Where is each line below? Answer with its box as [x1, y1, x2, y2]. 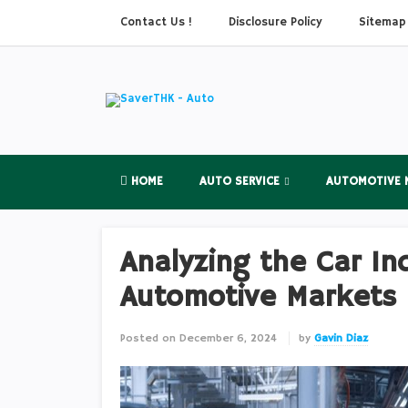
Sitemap [359, 15, 406, 30]
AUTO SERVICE [199, 174, 280, 189]
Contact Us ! [120, 15, 192, 30]
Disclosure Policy [229, 15, 322, 30]
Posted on [120, 331, 176, 345]
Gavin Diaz [314, 331, 368, 345]
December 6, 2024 [176, 331, 280, 345]
